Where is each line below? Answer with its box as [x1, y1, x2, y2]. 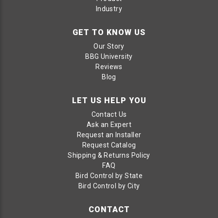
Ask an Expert [86, 120, 132, 128]
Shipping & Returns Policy [68, 151, 150, 159]
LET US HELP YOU [72, 95, 146, 105]
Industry [95, 4, 123, 13]
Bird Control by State [75, 171, 143, 180]
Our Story [93, 42, 125, 50]
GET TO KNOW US [73, 27, 145, 37]
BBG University [85, 52, 133, 60]
